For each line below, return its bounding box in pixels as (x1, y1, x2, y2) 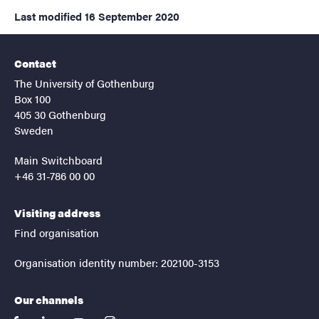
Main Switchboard (14, 152, 103, 167)
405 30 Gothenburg (14, 106, 106, 122)
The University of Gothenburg (14, 75, 155, 90)
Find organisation (14, 224, 99, 240)
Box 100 (14, 90, 51, 106)
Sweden (14, 122, 53, 137)
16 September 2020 (85, 8, 179, 23)
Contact (14, 55, 56, 70)
